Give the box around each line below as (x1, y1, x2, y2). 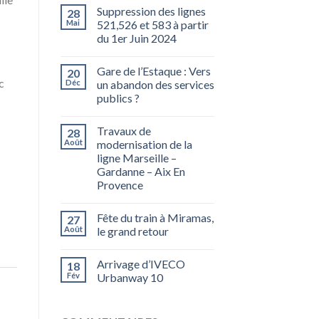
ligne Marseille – (96, 151, 177, 165)
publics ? (96, 91, 140, 105)
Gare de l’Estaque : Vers (96, 64, 211, 78)
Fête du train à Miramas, (96, 211, 214, 225)
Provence (96, 178, 143, 192)
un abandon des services (96, 78, 214, 92)
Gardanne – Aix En (96, 164, 185, 179)
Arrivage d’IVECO (96, 257, 185, 271)
